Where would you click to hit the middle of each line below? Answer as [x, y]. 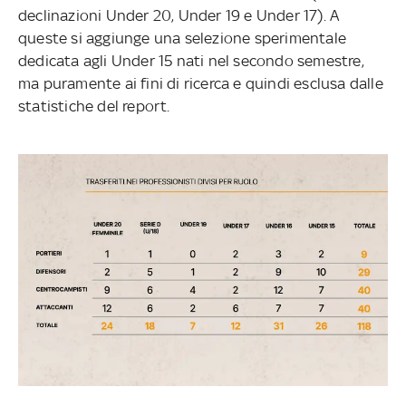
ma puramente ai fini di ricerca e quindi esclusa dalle [201, 84]
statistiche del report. [94, 106]
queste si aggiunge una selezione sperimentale [182, 39]
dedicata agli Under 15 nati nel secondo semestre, [191, 61]
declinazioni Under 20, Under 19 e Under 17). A [179, 16]
